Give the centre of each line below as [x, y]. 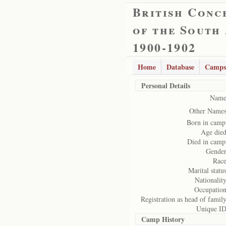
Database [180, 67]
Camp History [163, 219]
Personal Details [166, 86]
